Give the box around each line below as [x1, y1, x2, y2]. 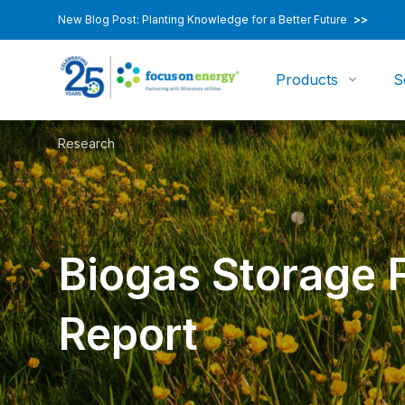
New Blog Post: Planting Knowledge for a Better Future [58, 13, 350, 26]
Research [58, 136, 115, 151]
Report [58, 307, 198, 361]
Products [276, 71, 339, 89]
